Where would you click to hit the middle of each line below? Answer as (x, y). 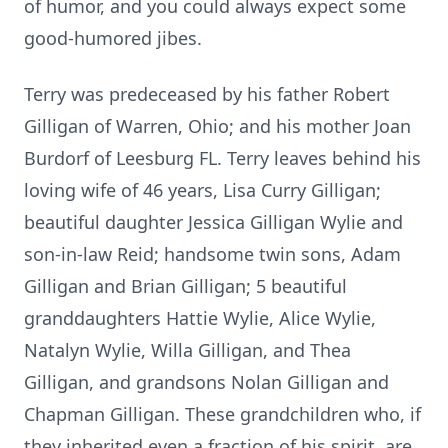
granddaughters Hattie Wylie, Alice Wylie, (200, 318)
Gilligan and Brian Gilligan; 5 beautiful (185, 286)
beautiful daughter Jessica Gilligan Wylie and (213, 222)
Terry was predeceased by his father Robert (207, 94)
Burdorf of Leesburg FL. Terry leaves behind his (222, 158)
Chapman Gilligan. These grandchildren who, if (222, 414)
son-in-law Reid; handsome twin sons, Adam (212, 254)
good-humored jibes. (113, 38)
